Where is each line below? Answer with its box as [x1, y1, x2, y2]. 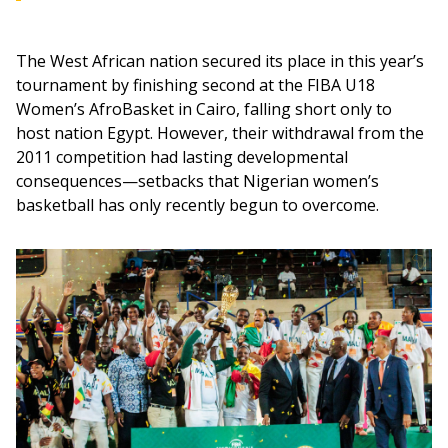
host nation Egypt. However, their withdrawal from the [16, 121, 428, 144]
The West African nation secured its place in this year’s [16, 49, 428, 72]
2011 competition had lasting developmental [16, 145, 352, 168]
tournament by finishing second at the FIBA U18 [16, 73, 379, 96]
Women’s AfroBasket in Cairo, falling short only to [16, 97, 396, 120]
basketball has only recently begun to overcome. [16, 193, 379, 216]
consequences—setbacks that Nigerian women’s [16, 169, 383, 192]
